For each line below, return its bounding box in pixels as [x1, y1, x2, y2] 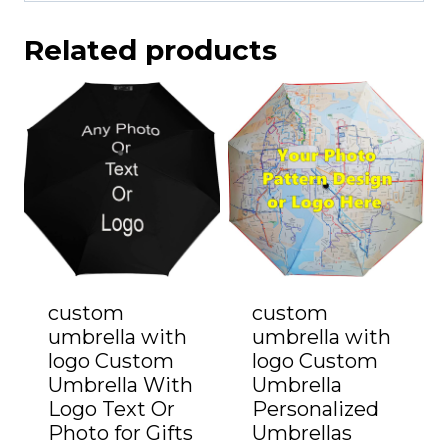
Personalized [252, 396, 379, 421]
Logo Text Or [48, 396, 175, 421]
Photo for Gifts [48, 420, 193, 445]
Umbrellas [252, 420, 352, 445]
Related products [24, 32, 277, 67]
